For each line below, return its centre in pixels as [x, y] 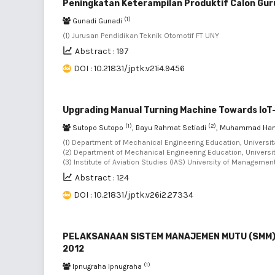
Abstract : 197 [102, 51]
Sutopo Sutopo [98, 128]
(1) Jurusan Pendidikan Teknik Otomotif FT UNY [141, 36]
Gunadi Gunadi [97, 21]
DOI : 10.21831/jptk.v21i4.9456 [129, 68]
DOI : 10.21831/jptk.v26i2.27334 [134, 195]
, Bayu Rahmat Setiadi [170, 128]
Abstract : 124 [102, 178]
